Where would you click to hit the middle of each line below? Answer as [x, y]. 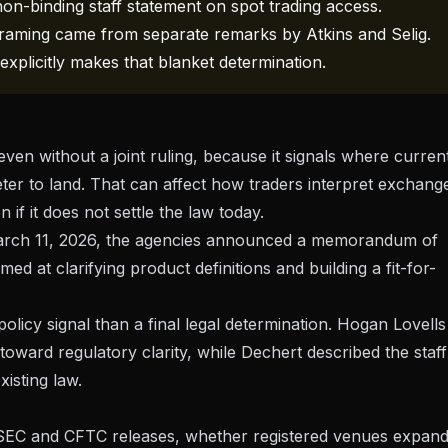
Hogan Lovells [391, 324]
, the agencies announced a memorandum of [267, 240]
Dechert [271, 352]
